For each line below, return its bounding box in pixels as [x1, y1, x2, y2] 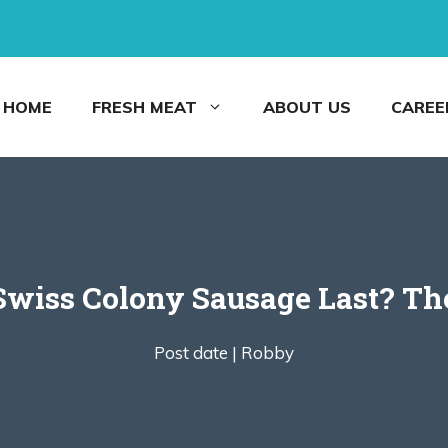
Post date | [154, 342, 237, 363]
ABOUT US [263, 97, 351, 117]
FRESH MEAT [92, 97, 197, 117]
